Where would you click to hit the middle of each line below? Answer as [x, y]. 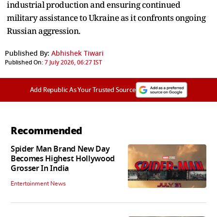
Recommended [46, 131]
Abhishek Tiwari [77, 53]
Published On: [24, 62]
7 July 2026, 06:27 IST [73, 62]
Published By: [27, 53]
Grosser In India [40, 168]
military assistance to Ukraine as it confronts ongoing [106, 17]
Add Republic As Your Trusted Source [83, 90]
